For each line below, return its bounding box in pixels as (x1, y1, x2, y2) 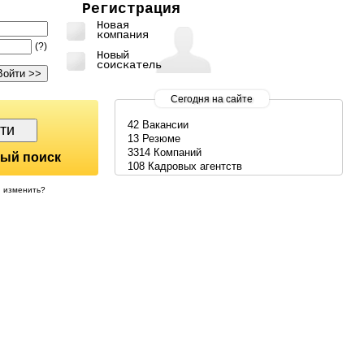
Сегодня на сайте (171, 93, 253, 105)
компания (96, 28, 149, 41)
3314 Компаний (127, 145, 201, 158)
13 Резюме (127, 132, 180, 145)
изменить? (3, 184, 45, 194)
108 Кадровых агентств (127, 159, 242, 172)
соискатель (96, 58, 162, 71)
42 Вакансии (127, 118, 188, 131)
